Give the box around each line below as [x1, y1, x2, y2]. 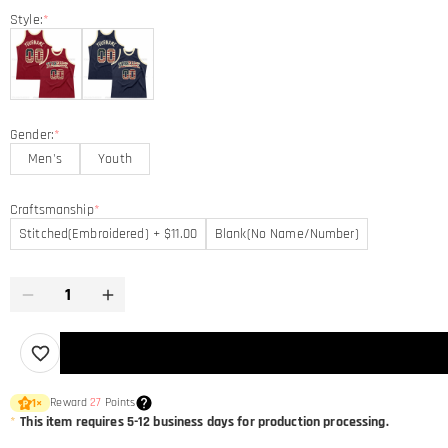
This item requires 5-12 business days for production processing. [20, 413, 392, 431]
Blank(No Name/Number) [214, 225, 359, 243]
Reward [50, 395, 91, 410]
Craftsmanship [10, 201, 94, 219]
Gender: [10, 126, 54, 144]
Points [101, 395, 136, 410]
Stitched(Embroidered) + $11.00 [19, 225, 197, 243]
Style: [10, 11, 43, 29]
